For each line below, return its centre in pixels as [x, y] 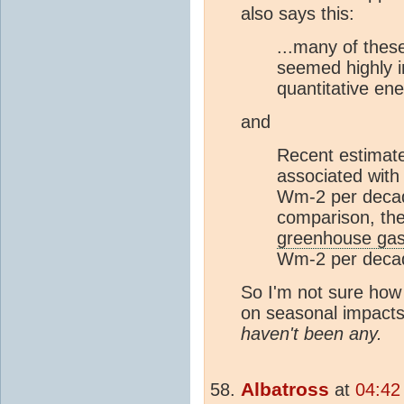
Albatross [285, 389]
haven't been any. [312, 333]
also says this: [298, 13]
